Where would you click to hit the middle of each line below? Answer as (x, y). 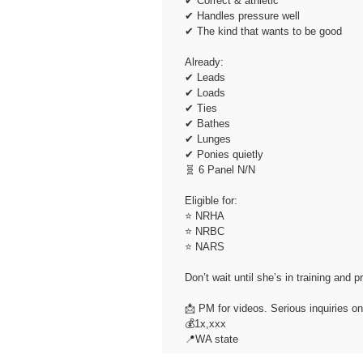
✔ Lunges (207, 139)
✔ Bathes (207, 123)
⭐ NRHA (204, 216)
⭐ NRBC (204, 231)
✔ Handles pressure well (242, 15)
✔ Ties (201, 108)
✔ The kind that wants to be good (263, 31)
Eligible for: (211, 200)
